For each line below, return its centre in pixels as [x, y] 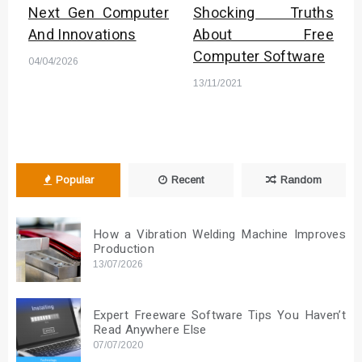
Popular [74, 179]
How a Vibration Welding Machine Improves [219, 234]
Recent [187, 179]
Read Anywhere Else [150, 329]
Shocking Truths [263, 13]
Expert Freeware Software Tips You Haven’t [219, 315]
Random [301, 179]
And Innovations [82, 35]
